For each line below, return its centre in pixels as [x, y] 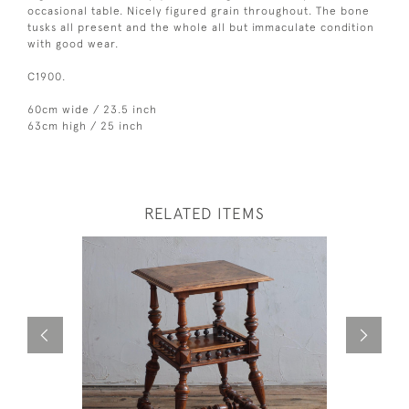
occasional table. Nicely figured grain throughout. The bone [199, 10]
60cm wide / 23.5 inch [92, 109]
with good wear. [73, 43]
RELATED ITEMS [204, 213]
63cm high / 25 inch [85, 126]
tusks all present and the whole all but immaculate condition [201, 27]
